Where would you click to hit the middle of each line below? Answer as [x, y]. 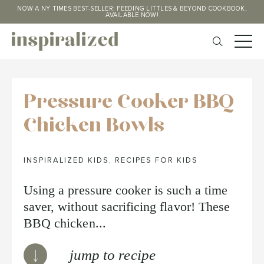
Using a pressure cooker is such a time [126, 190]
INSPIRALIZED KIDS [66, 161]
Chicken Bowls [94, 125]
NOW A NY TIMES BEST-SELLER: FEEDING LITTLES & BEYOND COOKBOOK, [132, 9]
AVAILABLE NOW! [132, 15]
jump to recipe [113, 255]
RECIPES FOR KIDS [156, 161]
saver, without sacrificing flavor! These [127, 207]
